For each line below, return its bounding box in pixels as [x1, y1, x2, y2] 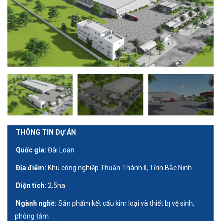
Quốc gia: [16, 146, 46, 154]
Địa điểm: [16, 163, 48, 172]
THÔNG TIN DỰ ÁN [16, 128, 76, 136]
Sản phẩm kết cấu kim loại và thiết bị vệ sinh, [58, 199, 194, 207]
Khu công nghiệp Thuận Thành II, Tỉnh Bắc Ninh [48, 163, 192, 172]
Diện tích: [16, 181, 48, 189]
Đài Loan [46, 146, 74, 154]
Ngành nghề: [16, 199, 58, 207]
